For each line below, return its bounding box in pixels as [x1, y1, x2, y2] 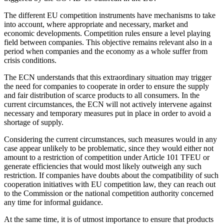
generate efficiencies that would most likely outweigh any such [4, 161, 201, 170]
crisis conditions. [4, 55, 56, 64]
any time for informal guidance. [4, 197, 103, 206]
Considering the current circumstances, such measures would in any [4, 134, 217, 143]
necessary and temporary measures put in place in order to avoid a [4, 108, 211, 117]
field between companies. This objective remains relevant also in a [4, 37, 212, 46]
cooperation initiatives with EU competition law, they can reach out [4, 179, 215, 188]
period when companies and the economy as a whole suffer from [4, 46, 207, 55]
